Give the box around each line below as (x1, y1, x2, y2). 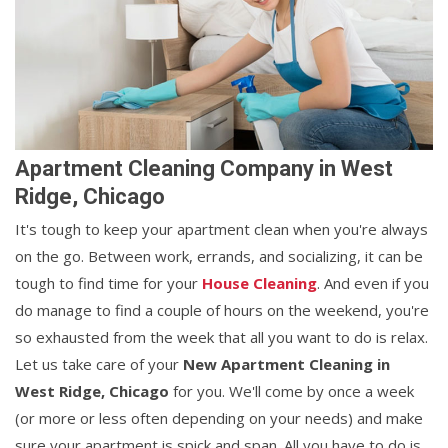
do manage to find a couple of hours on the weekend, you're (15, 300, 429, 321)
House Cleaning (202, 273, 317, 294)
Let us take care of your (15, 354, 183, 375)
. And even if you (317, 273, 429, 294)
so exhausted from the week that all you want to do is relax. (15, 327, 428, 348)
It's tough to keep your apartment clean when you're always (15, 219, 428, 240)
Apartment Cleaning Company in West (15, 156, 393, 182)
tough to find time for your (15, 273, 202, 294)
